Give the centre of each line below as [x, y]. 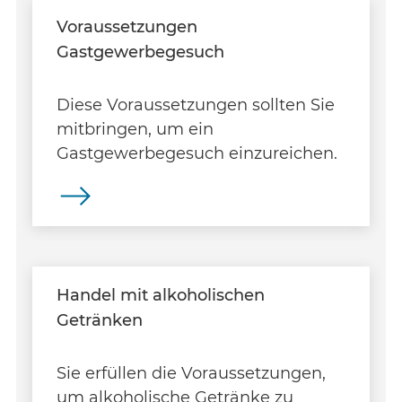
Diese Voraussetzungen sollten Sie [196, 105]
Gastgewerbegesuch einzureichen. [197, 153]
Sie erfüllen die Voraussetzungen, [191, 373]
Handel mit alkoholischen [161, 295]
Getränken [100, 320]
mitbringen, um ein [135, 129]
